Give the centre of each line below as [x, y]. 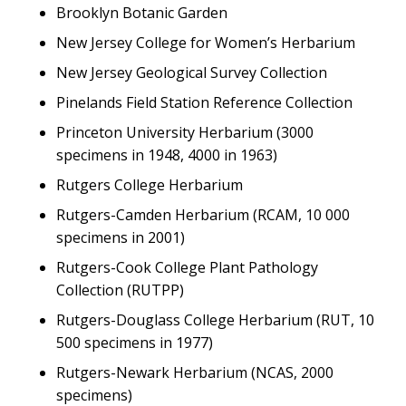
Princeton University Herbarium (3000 [185, 132]
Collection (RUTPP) [121, 290]
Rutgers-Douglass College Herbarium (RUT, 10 [216, 320]
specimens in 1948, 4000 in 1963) [167, 155]
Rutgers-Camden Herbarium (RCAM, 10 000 [203, 215]
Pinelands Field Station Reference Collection [205, 102]
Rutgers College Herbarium [150, 185]
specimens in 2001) [121, 237]
